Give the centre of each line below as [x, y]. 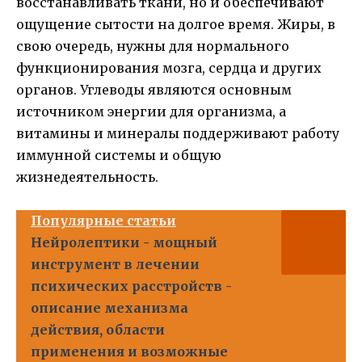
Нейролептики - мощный [124, 242]
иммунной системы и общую [119, 155]
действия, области [98, 329]
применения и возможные [129, 351]
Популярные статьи [103, 220]
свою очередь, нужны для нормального [153, 46]
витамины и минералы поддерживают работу [178, 133]
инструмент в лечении [115, 264]
